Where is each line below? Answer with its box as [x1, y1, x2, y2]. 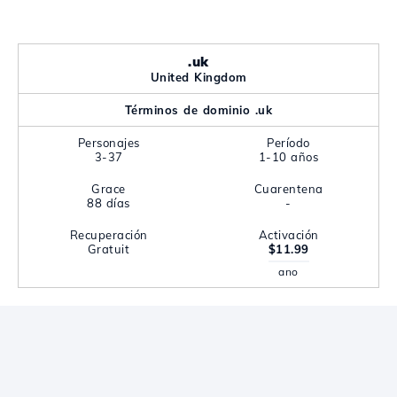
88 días [87, 196, 130, 210]
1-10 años [258, 150, 319, 164]
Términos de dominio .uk [124, 103, 273, 117]
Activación [258, 228, 319, 242]
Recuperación [69, 228, 148, 242]
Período [267, 136, 310, 150]
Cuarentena [253, 182, 323, 196]
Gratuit [87, 242, 130, 256]
